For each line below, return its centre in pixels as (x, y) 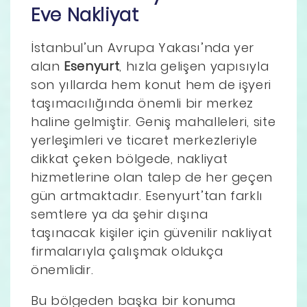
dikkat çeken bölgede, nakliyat (130, 158)
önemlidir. (62, 269)
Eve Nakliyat (85, 15)
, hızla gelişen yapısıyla (194, 66)
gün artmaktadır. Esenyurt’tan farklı (147, 195)
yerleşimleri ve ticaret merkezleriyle (144, 140)
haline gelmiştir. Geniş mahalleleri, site (153, 121)
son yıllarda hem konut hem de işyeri (151, 84)
